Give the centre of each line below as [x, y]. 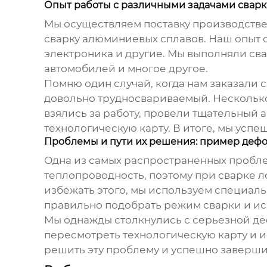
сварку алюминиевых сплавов [124, 39]
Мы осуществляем [94, 24]
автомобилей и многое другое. [126, 69]
